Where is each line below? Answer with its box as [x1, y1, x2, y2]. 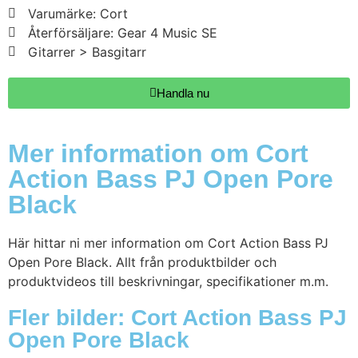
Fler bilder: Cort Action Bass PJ [8, 305, 347, 331]
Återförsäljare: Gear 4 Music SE [28, 25, 217, 42]
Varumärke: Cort [28, 6, 128, 22]
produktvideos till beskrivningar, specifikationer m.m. [8, 273, 328, 290]
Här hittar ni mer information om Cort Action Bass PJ [8, 235, 328, 252]
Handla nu [156, 86, 209, 101]
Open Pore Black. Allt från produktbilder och [8, 254, 276, 271]
